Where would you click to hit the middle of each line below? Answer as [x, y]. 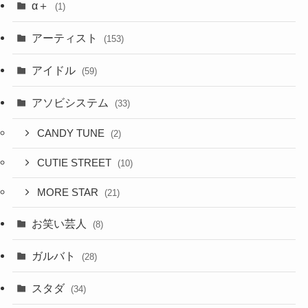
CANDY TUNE [73, 134]
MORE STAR [69, 192]
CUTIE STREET [76, 163]
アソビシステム [72, 103]
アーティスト [66, 37]
